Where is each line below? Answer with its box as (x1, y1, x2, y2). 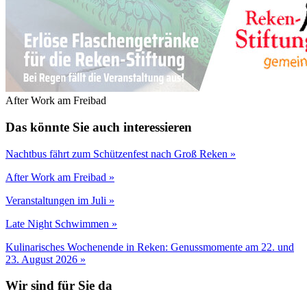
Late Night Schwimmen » (5, 217, 117, 230)
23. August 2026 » (5, 253, 86, 265)
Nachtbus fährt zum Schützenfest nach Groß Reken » (5, 147, 236, 160)
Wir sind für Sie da (5, 278, 112, 293)
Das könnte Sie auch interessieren (5, 119, 192, 134)
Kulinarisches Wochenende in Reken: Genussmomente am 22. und (5, 241, 294, 253)
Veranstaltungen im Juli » (5, 194, 114, 206)
